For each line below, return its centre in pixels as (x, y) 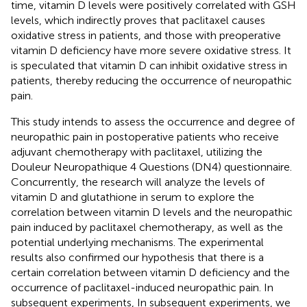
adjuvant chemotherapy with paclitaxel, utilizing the (137, 151)
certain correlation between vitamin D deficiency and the (150, 272)
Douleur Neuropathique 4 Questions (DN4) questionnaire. (151, 167)
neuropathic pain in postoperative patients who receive (145, 136)
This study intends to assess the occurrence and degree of (153, 121)
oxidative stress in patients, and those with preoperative (146, 35)
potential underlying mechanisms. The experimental (137, 242)
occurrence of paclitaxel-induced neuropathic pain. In (142, 287)
